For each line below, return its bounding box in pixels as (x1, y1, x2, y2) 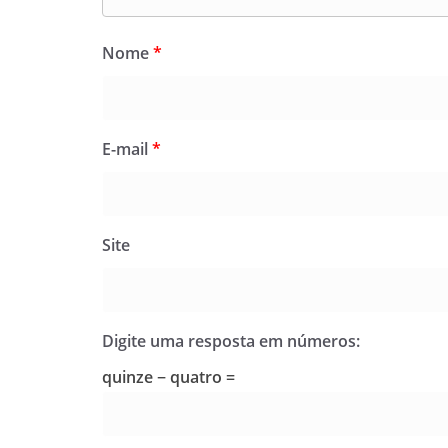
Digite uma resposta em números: (102, 330, 360, 352)
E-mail (102, 138, 152, 160)
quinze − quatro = (102, 366, 235, 388)
